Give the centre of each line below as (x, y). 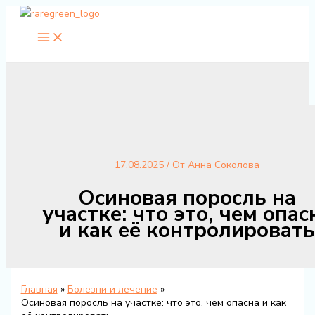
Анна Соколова (224, 165)
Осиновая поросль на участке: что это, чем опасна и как (153, 302)
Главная (39, 289)
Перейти (25, 13)
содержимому (37, 45)
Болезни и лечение (112, 289)
